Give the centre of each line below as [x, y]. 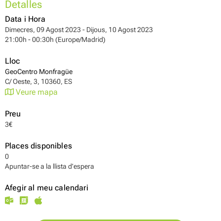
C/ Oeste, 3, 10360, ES [38, 82]
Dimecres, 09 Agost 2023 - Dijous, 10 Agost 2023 [79, 30]
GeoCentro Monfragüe [39, 72]
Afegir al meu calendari [47, 188]
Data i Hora [25, 19]
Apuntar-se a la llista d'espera [50, 166]
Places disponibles [38, 146]
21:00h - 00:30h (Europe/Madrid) [55, 40]
